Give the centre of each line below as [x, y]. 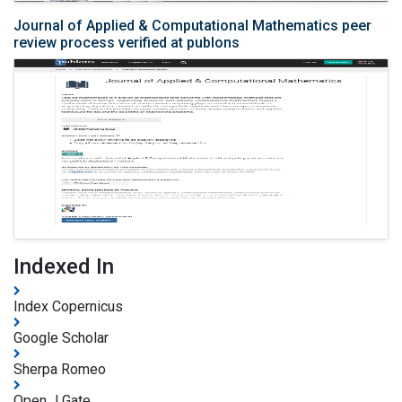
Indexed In [64, 266]
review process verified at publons [127, 42]
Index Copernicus [68, 306]
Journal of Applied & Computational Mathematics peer [192, 25]
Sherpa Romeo [60, 369]
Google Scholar [61, 337]
